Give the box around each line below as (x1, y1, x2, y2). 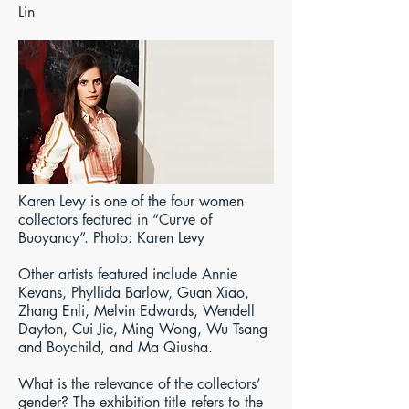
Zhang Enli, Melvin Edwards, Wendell (18, 301, 255, 320)
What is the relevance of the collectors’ (18, 374, 261, 393)
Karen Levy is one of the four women (18, 192, 244, 211)
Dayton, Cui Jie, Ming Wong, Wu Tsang (18, 320, 267, 339)
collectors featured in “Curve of (18, 210, 212, 229)
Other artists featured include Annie (18, 265, 237, 284)
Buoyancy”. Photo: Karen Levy (18, 228, 204, 247)
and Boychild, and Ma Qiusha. (18, 338, 213, 357)
